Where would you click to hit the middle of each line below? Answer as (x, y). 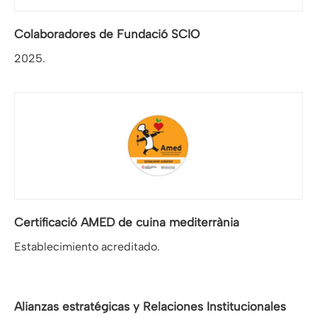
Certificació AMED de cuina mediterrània (127, 223)
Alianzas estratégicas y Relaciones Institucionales (150, 307)
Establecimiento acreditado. (87, 247)
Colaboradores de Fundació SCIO (107, 34)
